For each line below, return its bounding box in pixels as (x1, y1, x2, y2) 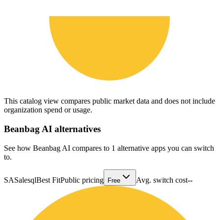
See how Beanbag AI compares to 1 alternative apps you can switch (4, 143, 214, 152)
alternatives (52, 123, 101, 134)
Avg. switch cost (136, 175, 188, 184)
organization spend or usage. (4, 106, 92, 114)
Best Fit (36, 175, 60, 184)
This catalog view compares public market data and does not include (4, 97, 215, 106)
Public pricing (60, 175, 104, 184)
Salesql (14, 175, 36, 184)
